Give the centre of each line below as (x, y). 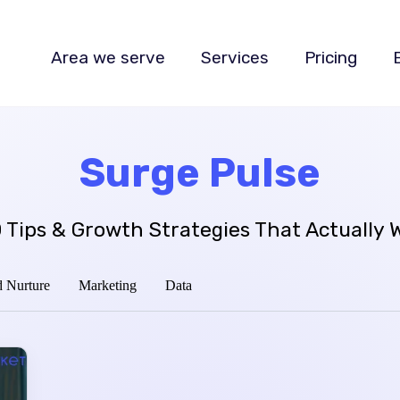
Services (234, 57)
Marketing (108, 285)
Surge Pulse (200, 173)
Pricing (330, 57)
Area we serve (108, 57)
